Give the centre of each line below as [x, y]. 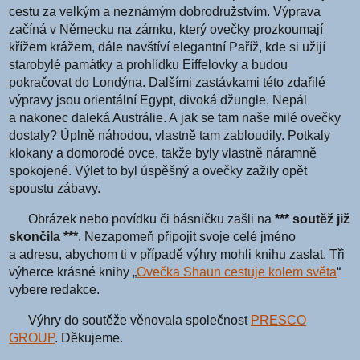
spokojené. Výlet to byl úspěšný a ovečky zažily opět [158, 170]
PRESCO [279, 320]
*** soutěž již [313, 219]
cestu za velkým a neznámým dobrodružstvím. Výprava [165, 11]
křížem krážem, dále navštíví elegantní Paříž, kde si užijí [168, 47]
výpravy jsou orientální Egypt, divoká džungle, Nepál [158, 100]
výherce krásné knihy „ [73, 272]
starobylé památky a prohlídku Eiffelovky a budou [149, 64]
